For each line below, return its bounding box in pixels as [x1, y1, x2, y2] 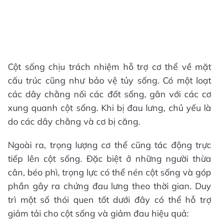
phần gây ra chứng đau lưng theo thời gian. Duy [8, 180, 211, 192]
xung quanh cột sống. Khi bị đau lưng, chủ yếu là [8, 102, 211, 113]
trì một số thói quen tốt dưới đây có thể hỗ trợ [8, 194, 211, 205]
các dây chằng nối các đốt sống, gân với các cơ [8, 88, 211, 100]
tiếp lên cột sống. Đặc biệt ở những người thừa [8, 153, 211, 164]
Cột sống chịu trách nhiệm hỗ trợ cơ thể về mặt [8, 61, 211, 72]
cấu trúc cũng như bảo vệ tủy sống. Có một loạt [8, 75, 211, 86]
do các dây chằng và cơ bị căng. [8, 116, 140, 127]
